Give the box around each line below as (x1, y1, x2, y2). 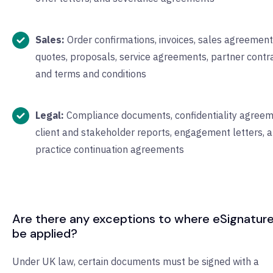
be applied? (12, 225, 77, 242)
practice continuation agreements (35, 143, 184, 156)
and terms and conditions (35, 68, 146, 80)
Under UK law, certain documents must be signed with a (12, 255, 259, 268)
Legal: (35, 109, 64, 122)
